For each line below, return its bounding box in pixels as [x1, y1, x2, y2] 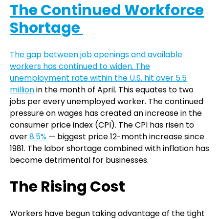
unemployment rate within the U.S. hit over [10, 72, 175, 84]
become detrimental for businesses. [10, 154, 149, 166]
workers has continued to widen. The [10, 60, 150, 72]
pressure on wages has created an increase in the [10, 107, 202, 119]
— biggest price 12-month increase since [46, 131, 204, 142]
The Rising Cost [10, 176, 128, 197]
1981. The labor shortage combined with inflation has [10, 142, 209, 154]
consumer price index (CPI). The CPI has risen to [10, 119, 194, 131]
